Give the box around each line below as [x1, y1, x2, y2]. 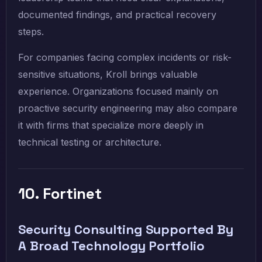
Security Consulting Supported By [18, 221, 233, 238]
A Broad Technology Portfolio [18, 237, 205, 254]
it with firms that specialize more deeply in [18, 119, 204, 132]
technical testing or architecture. [18, 136, 161, 149]
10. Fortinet [18, 184, 102, 204]
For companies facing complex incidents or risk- [18, 51, 232, 64]
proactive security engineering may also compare [18, 102, 237, 115]
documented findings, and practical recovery [18, 9, 216, 21]
